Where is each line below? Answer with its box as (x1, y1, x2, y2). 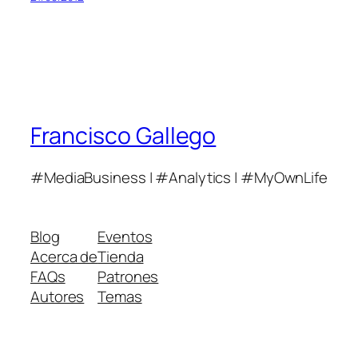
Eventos (97, 225, 153, 247)
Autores (30, 285, 85, 307)
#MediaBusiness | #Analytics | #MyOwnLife (30, 167, 328, 188)
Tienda (97, 245, 144, 267)
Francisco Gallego (30, 120, 217, 152)
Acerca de (30, 245, 98, 267)
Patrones (97, 265, 159, 287)
